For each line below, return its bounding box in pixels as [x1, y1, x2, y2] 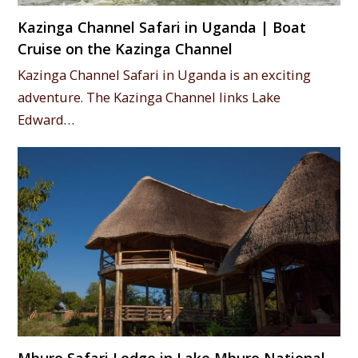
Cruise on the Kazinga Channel [18, 39, 233, 59]
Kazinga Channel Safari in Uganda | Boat [18, 18, 307, 38]
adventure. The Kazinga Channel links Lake [18, 88, 281, 107]
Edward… [18, 110, 75, 129]
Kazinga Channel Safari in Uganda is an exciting [18, 66, 312, 85]
